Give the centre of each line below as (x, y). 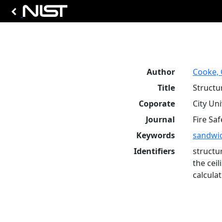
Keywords (156, 135)
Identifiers (154, 151)
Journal (160, 119)
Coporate (157, 104)
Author (161, 72)
